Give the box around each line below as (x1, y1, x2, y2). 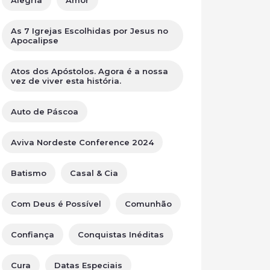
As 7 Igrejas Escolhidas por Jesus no (11, 26, 168, 36)
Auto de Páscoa (11, 107, 78, 116)
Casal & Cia (70, 168, 118, 178)
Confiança (11, 230, 54, 239)
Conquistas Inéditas (78, 230, 164, 239)
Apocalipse (11, 36, 58, 45)
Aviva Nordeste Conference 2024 (11, 137, 154, 147)
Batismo (11, 168, 46, 178)
